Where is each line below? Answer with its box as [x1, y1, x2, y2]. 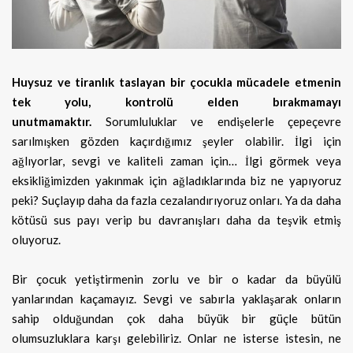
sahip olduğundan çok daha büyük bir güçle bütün [12, 311, 341, 326]
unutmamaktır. [12, 114, 106, 129]
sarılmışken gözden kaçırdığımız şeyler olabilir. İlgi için [12, 134, 341, 149]
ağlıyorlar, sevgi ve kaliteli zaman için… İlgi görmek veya [12, 154, 341, 169]
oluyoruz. [12, 232, 61, 247]
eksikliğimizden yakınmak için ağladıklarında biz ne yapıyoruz [12, 173, 341, 188]
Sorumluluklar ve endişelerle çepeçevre [105, 114, 341, 129]
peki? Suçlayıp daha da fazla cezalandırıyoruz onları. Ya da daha [12, 193, 341, 208]
